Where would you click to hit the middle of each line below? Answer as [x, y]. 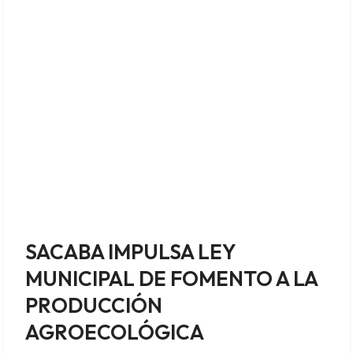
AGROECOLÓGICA [115, 332]
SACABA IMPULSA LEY [130, 252]
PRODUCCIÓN [94, 305]
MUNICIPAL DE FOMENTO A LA [171, 279]
